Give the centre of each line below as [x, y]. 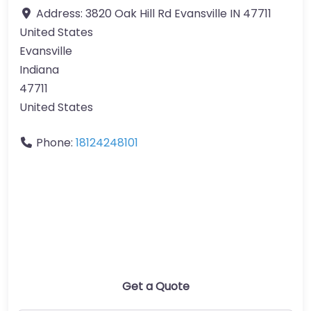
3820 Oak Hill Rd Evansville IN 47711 [178, 13]
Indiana [39, 69]
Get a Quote [155, 286]
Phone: [56, 142]
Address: [61, 13]
